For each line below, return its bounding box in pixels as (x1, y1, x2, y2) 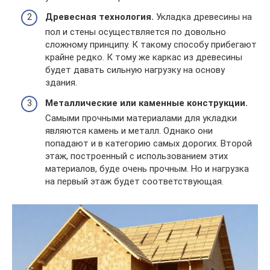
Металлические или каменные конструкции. (45, 97, 248, 108)
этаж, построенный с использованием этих (45, 150, 228, 162)
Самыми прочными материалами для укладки (45, 112, 237, 124)
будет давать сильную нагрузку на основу (45, 64, 225, 76)
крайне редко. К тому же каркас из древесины (45, 52, 242, 63)
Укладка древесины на (154, 11, 252, 23)
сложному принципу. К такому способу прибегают (45, 39, 257, 51)
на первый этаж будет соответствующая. (45, 175, 224, 187)
